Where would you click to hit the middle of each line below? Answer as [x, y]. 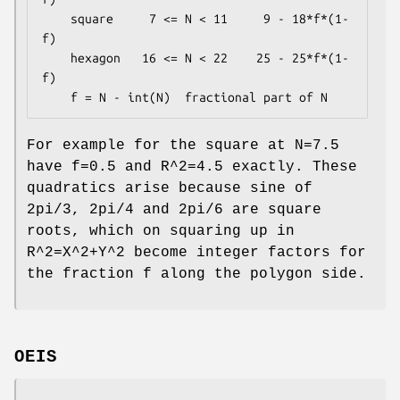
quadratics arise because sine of [170, 189]
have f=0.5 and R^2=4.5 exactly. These [192, 167]
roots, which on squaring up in [161, 232]
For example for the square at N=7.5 [183, 146]
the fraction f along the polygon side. [196, 275]
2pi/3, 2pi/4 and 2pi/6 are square [174, 210]
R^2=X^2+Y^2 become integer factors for [196, 253]
